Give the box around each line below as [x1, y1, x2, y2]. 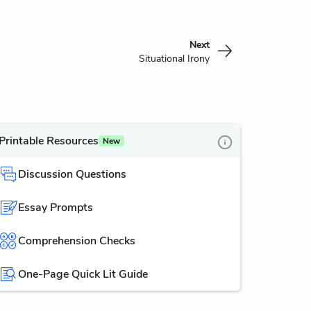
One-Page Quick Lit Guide [18, 267, 148, 282]
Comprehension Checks [18, 233, 135, 249]
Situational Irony [139, 52, 210, 65]
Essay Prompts [18, 200, 93, 215]
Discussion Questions [18, 167, 126, 182]
